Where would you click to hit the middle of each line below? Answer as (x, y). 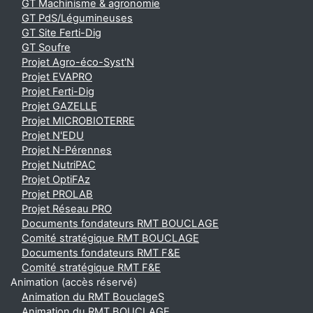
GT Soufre (46, 48)
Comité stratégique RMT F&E (91, 268)
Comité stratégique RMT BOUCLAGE (110, 238)
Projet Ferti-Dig (58, 92)
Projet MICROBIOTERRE (78, 121)
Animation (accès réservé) (74, 282)
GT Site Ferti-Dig (61, 33)
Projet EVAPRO (57, 77)
